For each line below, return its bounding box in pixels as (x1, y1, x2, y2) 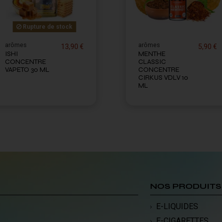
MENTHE (138, 50, 166, 58)
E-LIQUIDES (156, 202, 198, 212)
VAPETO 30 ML (5, 65, 50, 74)
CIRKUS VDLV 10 (138, 73, 188, 82)
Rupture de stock (21, 23, 72, 30)
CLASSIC (138, 57, 166, 66)
